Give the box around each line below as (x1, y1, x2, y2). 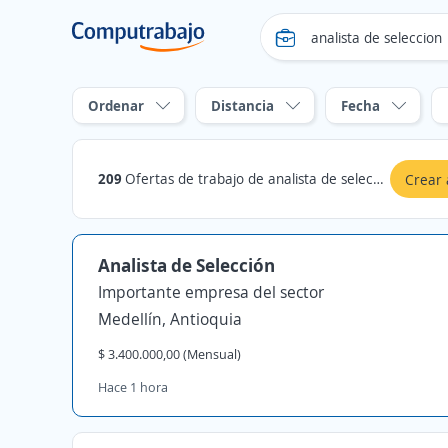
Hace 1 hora (98, 378, 168, 396)
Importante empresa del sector (98, 281, 324, 303)
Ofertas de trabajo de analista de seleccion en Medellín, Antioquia (125, 169, 373, 188)
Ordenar (88, 96, 144, 115)
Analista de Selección (98, 253, 275, 277)
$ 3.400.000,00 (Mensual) (98, 345, 241, 363)
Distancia (211, 96, 274, 115)
